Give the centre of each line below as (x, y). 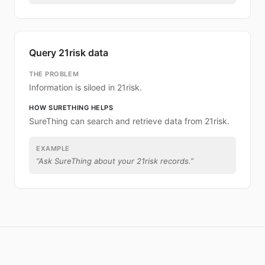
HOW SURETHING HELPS (71, 108)
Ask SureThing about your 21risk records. (114, 161)
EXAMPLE (53, 148)
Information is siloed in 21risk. (85, 87)
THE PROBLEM (54, 74)
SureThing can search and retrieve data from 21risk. (129, 121)
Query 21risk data (69, 53)
